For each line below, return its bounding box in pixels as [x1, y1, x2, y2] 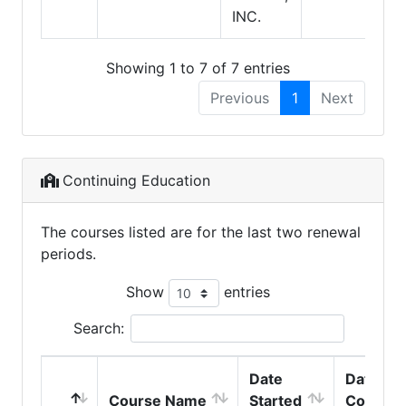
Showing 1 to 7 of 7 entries [105, 58, 290, 77]
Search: [72, 318, 124, 337]
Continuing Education [63, 170, 210, 189]
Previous [210, 88, 269, 107]
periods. [41, 244, 96, 263]
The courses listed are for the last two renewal [41, 222, 361, 241]
